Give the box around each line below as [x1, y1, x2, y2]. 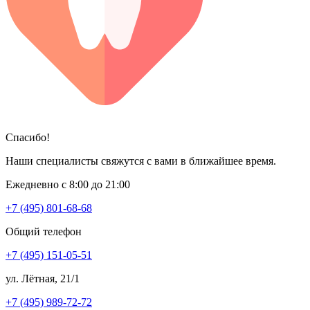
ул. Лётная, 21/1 [6, 272, 80, 284]
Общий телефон [6, 225, 82, 237]
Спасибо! [6, 131, 50, 143]
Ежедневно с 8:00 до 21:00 [6, 178, 130, 190]
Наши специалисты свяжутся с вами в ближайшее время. [6, 154, 276, 167]
